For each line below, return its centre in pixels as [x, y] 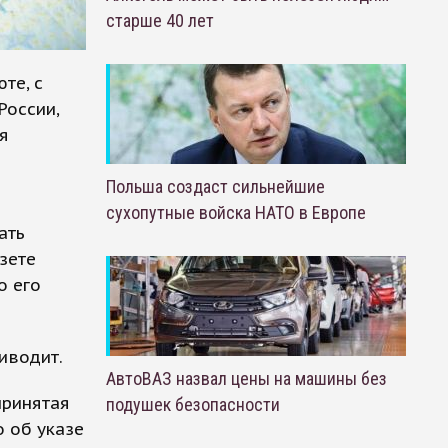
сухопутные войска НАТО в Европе [235, 212]
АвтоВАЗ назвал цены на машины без [246, 378]
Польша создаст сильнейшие [215, 186]
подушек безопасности [192, 404]
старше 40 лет [159, 20]
